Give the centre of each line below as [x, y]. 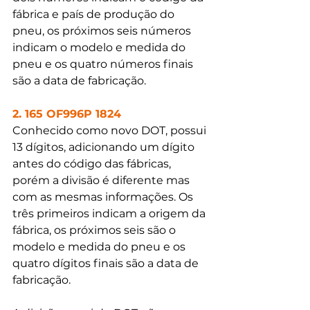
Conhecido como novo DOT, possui [111, 130]
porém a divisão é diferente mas [102, 180]
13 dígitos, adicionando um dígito [105, 147]
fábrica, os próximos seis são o [95, 230]
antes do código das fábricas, [93, 163]
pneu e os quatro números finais [104, 64]
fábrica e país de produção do [95, 14]
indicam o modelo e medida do [100, 47]
